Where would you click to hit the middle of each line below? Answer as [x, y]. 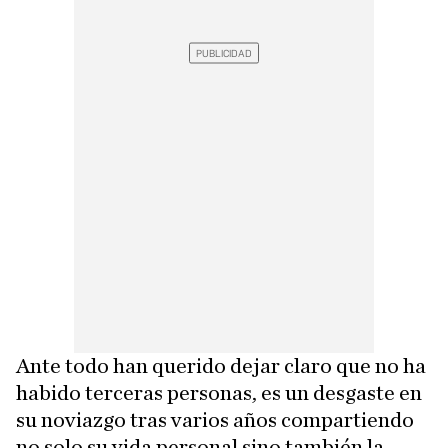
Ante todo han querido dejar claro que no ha [221, 366]
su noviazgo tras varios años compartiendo [215, 420]
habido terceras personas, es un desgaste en [219, 393]
